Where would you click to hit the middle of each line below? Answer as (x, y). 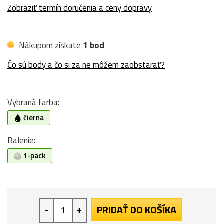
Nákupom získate (50, 45)
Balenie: (21, 140)
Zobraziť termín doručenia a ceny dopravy (80, 8)
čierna (33, 117)
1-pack (34, 155)
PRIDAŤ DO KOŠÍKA (136, 209)
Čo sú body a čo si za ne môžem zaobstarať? (86, 65)
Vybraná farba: (33, 102)
